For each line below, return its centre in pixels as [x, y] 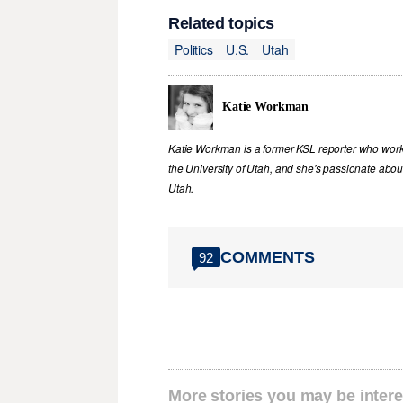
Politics [194, 49]
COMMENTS [268, 257]
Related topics [222, 24]
